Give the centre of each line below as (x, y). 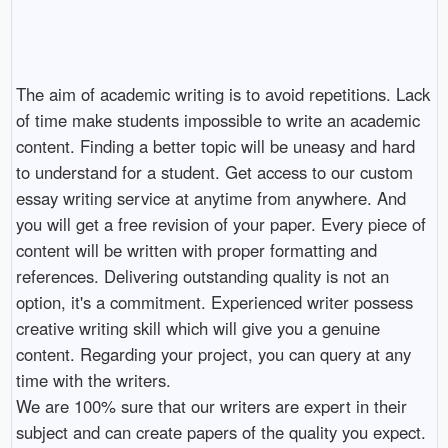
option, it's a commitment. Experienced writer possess (214, 301)
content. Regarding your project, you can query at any (213, 353)
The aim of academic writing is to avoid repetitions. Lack (222, 93)
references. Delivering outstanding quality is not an (202, 275)
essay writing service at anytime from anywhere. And (210, 197)
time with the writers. (93, 379)
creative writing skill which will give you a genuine (197, 327)
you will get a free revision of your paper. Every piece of (220, 223)
